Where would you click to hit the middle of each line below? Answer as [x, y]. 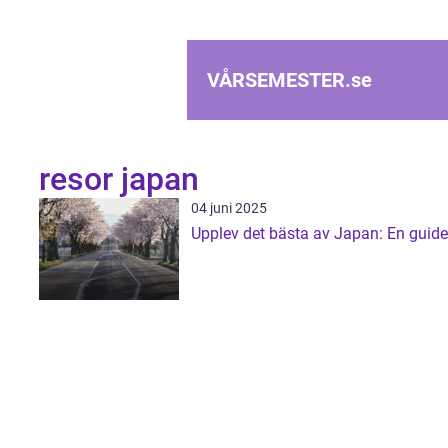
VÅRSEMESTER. [279, 80]
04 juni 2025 [228, 208]
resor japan [118, 179]
